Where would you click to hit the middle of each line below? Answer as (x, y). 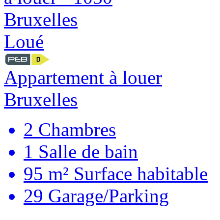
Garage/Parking (106, 196)
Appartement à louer (83, 78)
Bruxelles (41, 100)
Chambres (75, 130)
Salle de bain (86, 152)
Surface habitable (138, 174)
